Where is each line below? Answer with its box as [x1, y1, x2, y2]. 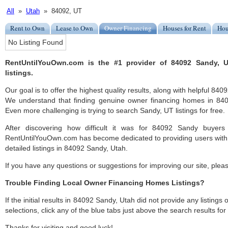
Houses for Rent [163, 23, 206, 33]
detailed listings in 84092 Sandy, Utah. [5, 144, 128, 153]
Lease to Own [56, 23, 93, 33]
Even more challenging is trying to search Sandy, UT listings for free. [5, 106, 225, 115]
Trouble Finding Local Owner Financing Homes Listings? [5, 179, 205, 187]
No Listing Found [8, 38, 63, 47]
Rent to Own [10, 23, 45, 33]
